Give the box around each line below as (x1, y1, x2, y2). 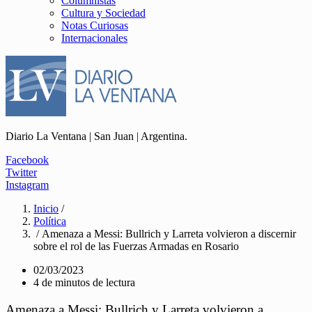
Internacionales (61, 32, 127, 44)
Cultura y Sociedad (61, 7, 146, 19)
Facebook (6, 154, 49, 166)
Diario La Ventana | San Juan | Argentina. (6, 130, 187, 142)
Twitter (6, 166, 37, 178)
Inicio (33, 203, 58, 214)
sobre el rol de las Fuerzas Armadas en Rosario (33, 240, 239, 252)
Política (33, 215, 66, 227)
